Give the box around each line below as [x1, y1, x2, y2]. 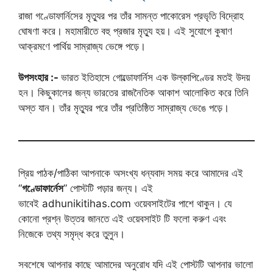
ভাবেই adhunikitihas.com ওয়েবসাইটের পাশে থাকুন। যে [18, 197, 232, 210]
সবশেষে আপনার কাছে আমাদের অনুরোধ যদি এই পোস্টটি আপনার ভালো [18, 258, 253, 271]
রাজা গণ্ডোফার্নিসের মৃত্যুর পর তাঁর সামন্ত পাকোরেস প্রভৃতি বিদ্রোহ [18, 10, 244, 23]
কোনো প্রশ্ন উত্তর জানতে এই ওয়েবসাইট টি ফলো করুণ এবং [18, 212, 226, 225]
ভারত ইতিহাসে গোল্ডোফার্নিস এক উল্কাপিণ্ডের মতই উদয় [61, 71, 250, 83]
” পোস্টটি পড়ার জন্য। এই [63, 182, 153, 194]
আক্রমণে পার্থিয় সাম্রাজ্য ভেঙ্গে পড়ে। [18, 40, 146, 53]
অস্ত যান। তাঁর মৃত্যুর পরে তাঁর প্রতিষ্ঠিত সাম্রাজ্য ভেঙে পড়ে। [18, 101, 229, 114]
